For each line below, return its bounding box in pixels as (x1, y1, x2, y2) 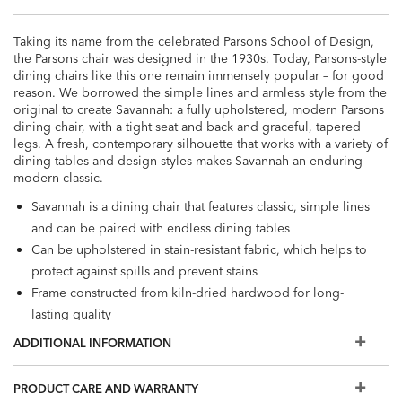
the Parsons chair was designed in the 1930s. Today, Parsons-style (13, 49, 387, 66)
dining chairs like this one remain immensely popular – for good (13, 66, 384, 83)
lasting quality (31, 305, 111, 322)
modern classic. (13, 169, 103, 186)
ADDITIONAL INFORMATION (13, 335, 171, 350)
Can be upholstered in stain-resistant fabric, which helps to (31, 240, 367, 258)
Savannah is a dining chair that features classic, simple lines (31, 197, 370, 214)
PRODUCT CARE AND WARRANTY (13, 380, 198, 396)
